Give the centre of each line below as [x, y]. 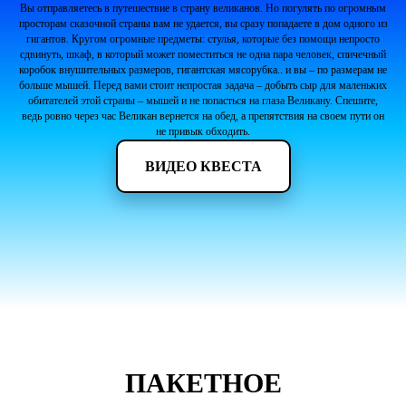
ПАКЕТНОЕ [203, 383]
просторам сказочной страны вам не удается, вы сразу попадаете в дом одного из [203, 23]
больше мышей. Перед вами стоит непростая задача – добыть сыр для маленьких [203, 85]
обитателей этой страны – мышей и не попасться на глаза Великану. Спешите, [203, 100]
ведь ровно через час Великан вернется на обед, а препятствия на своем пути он [203, 116]
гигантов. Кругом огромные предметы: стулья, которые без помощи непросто [203, 39]
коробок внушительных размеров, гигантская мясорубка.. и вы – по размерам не [203, 69]
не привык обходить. [203, 131]
